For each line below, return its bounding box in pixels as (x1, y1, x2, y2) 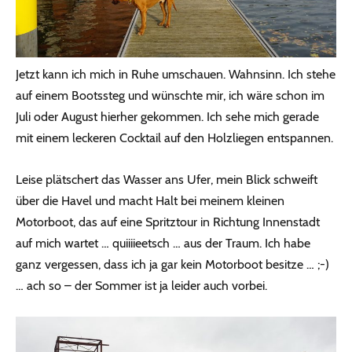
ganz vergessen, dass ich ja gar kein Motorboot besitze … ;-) (16, 257, 329, 273)
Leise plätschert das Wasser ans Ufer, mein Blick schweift (16, 172, 317, 188)
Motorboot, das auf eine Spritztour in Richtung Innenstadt (16, 214, 320, 230)
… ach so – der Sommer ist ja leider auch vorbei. (16, 278, 267, 294)
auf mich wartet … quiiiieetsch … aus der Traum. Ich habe (16, 236, 310, 251)
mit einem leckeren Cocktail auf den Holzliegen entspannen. (16, 130, 333, 146)
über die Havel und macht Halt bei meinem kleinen (16, 193, 284, 209)
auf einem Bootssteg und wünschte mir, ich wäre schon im (16, 88, 324, 104)
